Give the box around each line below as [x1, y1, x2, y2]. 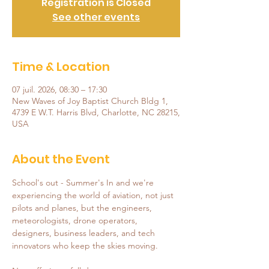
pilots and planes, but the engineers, [12, 202, 154, 213]
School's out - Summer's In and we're [12, 177, 156, 188]
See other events [52, 10, 140, 24]
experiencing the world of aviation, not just [12, 190, 176, 201]
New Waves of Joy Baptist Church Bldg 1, [12, 95, 168, 106]
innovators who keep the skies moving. [12, 240, 158, 251]
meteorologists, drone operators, [12, 215, 140, 226]
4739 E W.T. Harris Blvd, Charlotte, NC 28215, [12, 107, 180, 118]
